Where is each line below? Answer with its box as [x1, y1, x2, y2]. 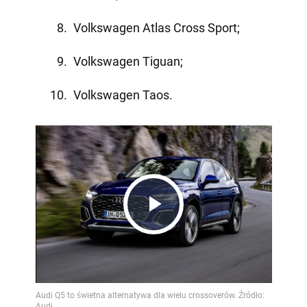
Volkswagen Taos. [73, 87, 173, 102]
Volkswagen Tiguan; [73, 53, 183, 69]
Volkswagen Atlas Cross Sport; [73, 20, 240, 35]
